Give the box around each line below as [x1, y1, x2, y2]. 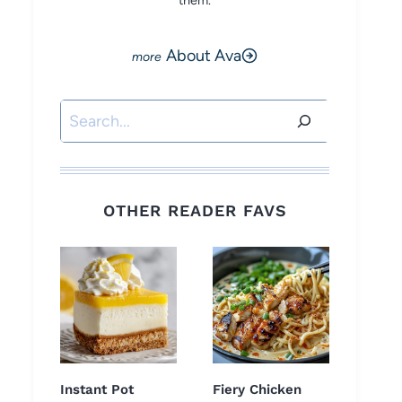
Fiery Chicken [213, 381, 301, 398]
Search [59, 103, 109, 123]
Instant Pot [60, 381, 134, 398]
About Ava [166, 46, 241, 66]
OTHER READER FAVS [102, 201, 287, 221]
